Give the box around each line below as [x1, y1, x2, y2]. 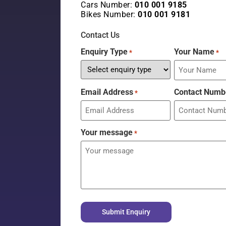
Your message [81, 127, 133, 137]
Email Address [81, 87, 133, 97]
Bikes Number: [81, 9, 138, 19]
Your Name [174, 46, 215, 56]
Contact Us [81, 30, 120, 40]
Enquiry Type [81, 46, 128, 56]
